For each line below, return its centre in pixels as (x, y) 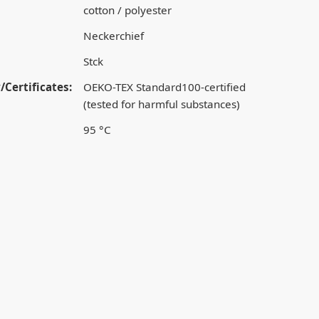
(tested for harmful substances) (161, 104)
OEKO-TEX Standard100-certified (164, 87)
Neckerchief (113, 36)
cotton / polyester (127, 10)
